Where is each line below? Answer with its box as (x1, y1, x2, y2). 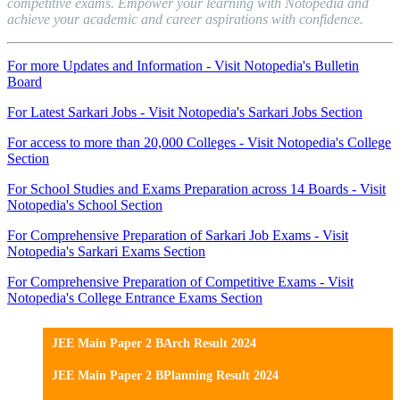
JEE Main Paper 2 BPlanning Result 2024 (52, 369, 279, 383)
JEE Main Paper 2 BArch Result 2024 (52, 337, 256, 351)
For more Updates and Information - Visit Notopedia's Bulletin (7, 58, 359, 74)
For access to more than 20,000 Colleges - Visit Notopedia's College (7, 135, 391, 151)
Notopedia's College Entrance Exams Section (7, 290, 262, 306)
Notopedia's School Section (7, 197, 162, 213)
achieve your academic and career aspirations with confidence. (7, 12, 363, 28)
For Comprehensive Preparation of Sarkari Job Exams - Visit (7, 228, 348, 244)
